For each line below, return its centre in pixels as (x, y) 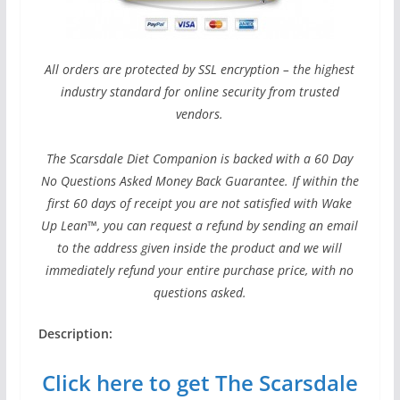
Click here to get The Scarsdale (200, 383)
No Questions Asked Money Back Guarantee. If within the (200, 181)
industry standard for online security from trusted (200, 92)
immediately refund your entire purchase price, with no (200, 271)
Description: (75, 334)
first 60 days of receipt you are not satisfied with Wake (200, 204)
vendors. (200, 114)
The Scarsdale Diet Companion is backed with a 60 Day (200, 159)
